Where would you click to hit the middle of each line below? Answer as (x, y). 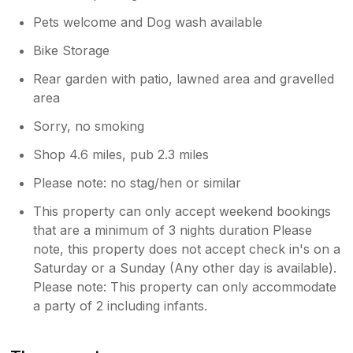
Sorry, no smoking (89, 126)
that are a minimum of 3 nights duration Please (173, 230)
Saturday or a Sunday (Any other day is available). (185, 268)
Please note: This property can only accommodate (185, 286)
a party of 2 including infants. (121, 305)
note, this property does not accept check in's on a (187, 249)
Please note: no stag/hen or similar (137, 182)
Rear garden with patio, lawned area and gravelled (184, 78)
